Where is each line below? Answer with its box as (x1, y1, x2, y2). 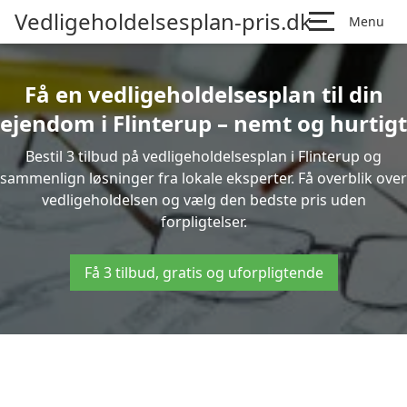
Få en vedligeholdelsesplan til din (24, 79, 383, 109)
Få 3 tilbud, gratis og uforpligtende (84, 263, 323, 283)
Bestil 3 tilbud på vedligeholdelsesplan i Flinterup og (25, 146, 382, 166)
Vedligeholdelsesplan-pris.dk (15, 6, 312, 36)
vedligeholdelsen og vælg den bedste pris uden (41, 190, 366, 210)
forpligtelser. (160, 212, 247, 232)
